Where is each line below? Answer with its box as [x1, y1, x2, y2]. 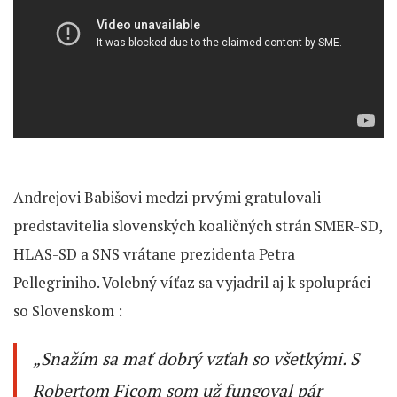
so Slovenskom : [13, 300, 122, 321]
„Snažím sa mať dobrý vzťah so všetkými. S [33, 346, 359, 370]
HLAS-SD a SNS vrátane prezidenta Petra [13, 243, 295, 264]
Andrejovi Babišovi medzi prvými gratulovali [13, 186, 321, 207]
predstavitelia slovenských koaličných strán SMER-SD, [13, 214, 382, 236]
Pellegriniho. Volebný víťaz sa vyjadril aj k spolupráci [13, 271, 370, 292]
